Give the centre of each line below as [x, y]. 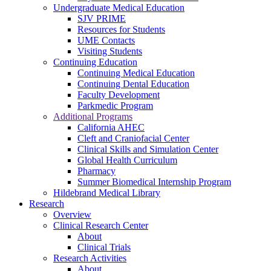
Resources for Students [121, 30]
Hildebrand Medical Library [107, 193]
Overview [72, 215]
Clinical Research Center [101, 226]
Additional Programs [93, 117]
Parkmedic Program [115, 106]
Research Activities [90, 258]
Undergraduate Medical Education [119, 8]
